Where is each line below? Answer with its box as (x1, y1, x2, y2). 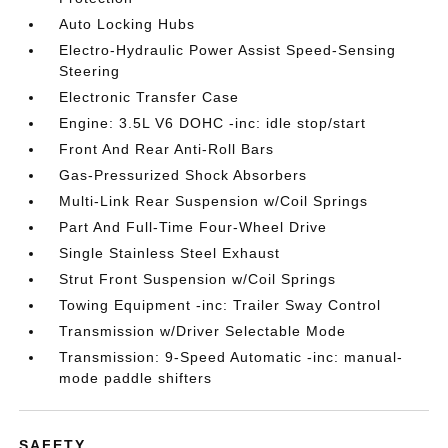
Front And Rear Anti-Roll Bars (59, 141, 275, 157)
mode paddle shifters (59, 370, 213, 386)
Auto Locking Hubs (59, 16, 196, 32)
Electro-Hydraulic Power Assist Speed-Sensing (59, 42, 397, 58)
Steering (59, 63, 121, 79)
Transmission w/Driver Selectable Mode (59, 323, 347, 339)
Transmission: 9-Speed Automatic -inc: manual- (59, 349, 404, 365)
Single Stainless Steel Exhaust (59, 245, 281, 261)
